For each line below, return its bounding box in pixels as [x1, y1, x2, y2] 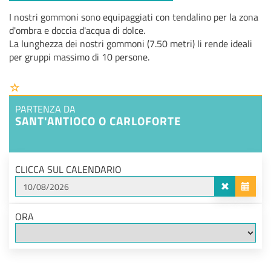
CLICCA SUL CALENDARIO [15, 162, 122, 177]
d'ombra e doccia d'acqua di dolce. [9, 23, 145, 38]
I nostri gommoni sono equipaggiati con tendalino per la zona [9, 10, 258, 25]
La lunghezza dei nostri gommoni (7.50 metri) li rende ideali [9, 36, 252, 51]
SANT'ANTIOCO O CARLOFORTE [15, 112, 181, 130]
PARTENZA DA [15, 102, 76, 117]
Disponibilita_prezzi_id [8, 251, 96, 266]
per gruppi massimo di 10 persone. [9, 50, 149, 65]
